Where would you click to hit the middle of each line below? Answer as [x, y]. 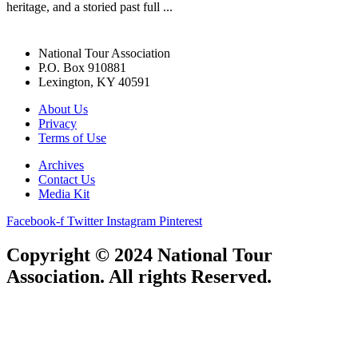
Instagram [131, 221]
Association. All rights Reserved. [139, 276]
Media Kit [64, 193]
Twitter [85, 221]
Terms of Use [72, 137]
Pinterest [181, 221]
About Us [63, 109]
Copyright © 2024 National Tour [139, 255]
